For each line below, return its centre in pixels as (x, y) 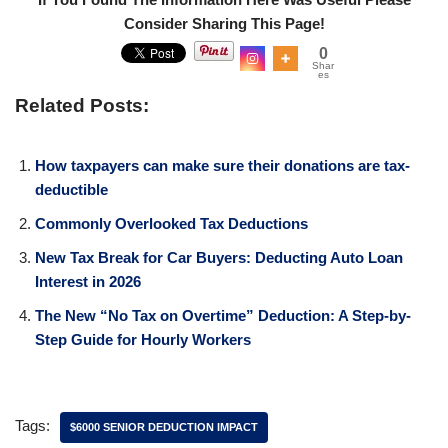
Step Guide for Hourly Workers (143, 339)
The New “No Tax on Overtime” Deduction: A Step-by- (223, 315)
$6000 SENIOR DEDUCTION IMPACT (164, 426)
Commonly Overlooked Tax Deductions (171, 223)
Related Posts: (82, 105)
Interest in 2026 (88, 281)
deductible (71, 189)
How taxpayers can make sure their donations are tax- (222, 165)
